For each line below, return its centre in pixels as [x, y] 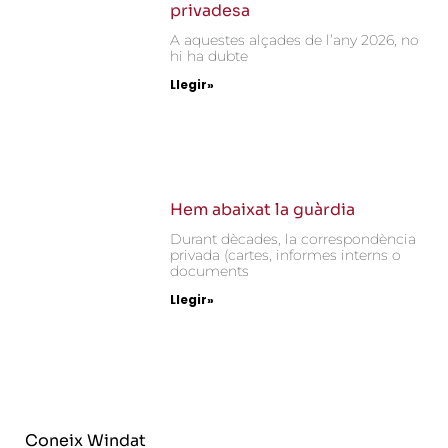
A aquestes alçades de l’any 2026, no [295, 40]
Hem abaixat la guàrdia [263, 209]
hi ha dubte [209, 56]
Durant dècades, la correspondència [293, 238]
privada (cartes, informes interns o [286, 254]
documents [210, 270]
